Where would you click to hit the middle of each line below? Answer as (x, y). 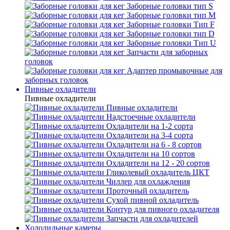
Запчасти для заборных (167, 52)
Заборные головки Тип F (171, 24)
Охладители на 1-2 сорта (150, 126)
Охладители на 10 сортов (151, 154)
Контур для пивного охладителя (163, 209)
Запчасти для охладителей (152, 218)
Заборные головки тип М (171, 15)
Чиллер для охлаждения (148, 181)
